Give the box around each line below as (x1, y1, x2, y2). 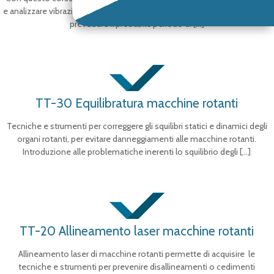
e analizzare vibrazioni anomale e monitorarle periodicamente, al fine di (2, 6, 271, 17)
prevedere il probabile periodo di (69, 18, 191, 29)
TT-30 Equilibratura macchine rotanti (35, 95, 239, 111)
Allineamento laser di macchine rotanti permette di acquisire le (18, 248, 256, 259)
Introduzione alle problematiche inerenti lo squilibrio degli (23, 146, 239, 157)
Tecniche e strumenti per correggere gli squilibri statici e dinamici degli (6, 120, 267, 131)
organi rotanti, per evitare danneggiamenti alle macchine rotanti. (17, 133, 257, 144)
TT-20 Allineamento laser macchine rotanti (20, 223, 254, 239)
